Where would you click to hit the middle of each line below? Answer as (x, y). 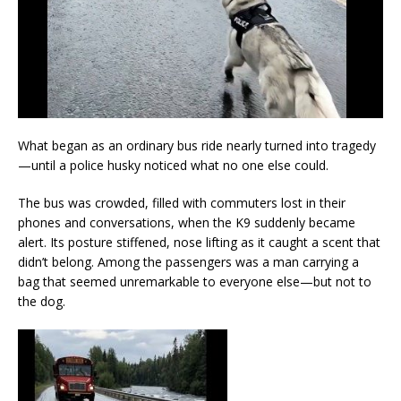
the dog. (42, 301)
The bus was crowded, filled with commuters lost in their (182, 202)
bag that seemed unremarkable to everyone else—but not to (195, 281)
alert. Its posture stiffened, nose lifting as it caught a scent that (199, 242)
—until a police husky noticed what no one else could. (173, 165)
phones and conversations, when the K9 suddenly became (187, 222)
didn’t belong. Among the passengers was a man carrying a (188, 261)
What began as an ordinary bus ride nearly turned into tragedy (197, 145)
